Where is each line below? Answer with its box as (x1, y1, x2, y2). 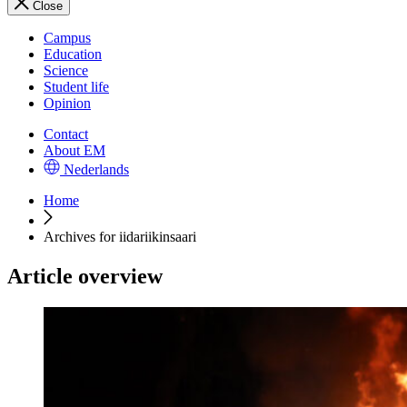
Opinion (44, 95, 91, 111)
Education (44, 46, 102, 62)
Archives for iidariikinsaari (44, 229, 196, 244)
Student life (44, 79, 109, 94)
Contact (44, 126, 88, 142)
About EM (44, 143, 105, 158)
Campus (44, 30, 91, 45)
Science (44, 63, 88, 78)
